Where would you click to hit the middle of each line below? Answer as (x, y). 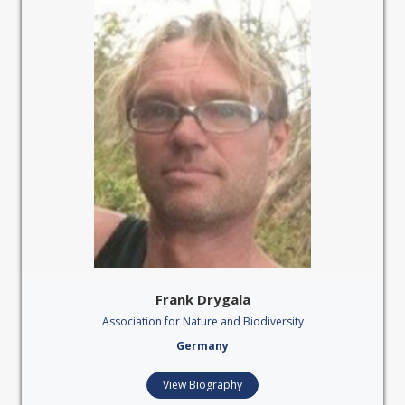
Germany (202, 346)
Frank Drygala (202, 300)
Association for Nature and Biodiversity (202, 322)
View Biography (202, 385)
